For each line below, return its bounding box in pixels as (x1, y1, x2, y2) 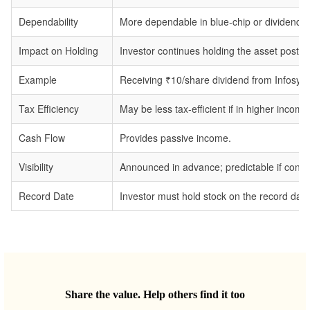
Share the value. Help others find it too (65, 289, 245, 301)
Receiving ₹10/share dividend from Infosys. (120, 73, 309, 87)
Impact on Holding (19, 44, 98, 58)
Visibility (19, 160, 53, 174)
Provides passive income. (120, 131, 231, 145)
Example (19, 73, 57, 87)
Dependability (19, 15, 78, 29)
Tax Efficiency (19, 102, 79, 116)
